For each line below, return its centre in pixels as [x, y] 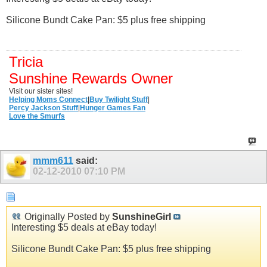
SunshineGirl [142, 217]
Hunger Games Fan [113, 108]
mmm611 [53, 160]
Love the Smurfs [37, 116]
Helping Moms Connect [48, 99]
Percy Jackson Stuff [44, 108]
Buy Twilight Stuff [119, 99]
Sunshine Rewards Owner [91, 78]
